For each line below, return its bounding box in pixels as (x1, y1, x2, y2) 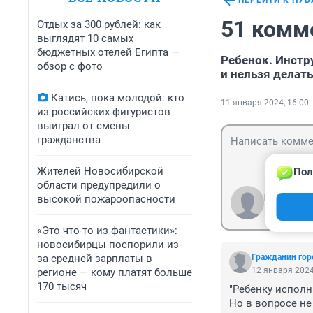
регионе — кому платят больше (37, 266, 192, 279)
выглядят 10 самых (37, 32, 133, 45)
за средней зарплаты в (37, 252, 152, 265)
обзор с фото (37, 60, 103, 73)
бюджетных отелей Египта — (37, 46, 180, 59)
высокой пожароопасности (37, 193, 175, 205)
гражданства (37, 133, 101, 146)
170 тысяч (37, 280, 87, 293)
